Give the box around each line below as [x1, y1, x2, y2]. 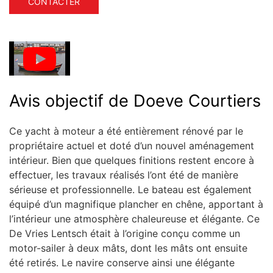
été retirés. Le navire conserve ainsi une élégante [9, 256, 235, 269]
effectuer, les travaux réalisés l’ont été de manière [9, 168, 238, 181]
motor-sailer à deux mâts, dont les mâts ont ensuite [9, 241, 247, 254]
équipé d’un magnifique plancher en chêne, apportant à [9, 197, 263, 210]
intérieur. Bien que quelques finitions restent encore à [9, 154, 254, 166]
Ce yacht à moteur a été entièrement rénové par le [9, 124, 243, 137]
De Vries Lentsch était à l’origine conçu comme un [9, 227, 240, 239]
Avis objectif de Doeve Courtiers [9, 90, 261, 111]
